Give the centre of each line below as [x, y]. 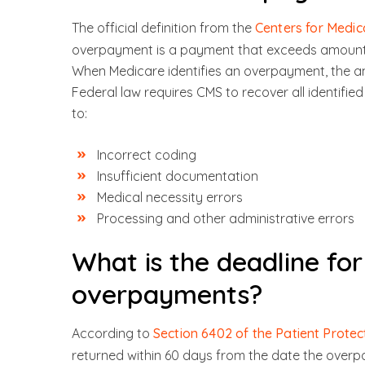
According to [112, 333]
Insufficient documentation [178, 176]
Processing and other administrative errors [226, 218]
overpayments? [167, 294]
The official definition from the [163, 27]
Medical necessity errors [170, 197]
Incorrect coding [147, 154]
